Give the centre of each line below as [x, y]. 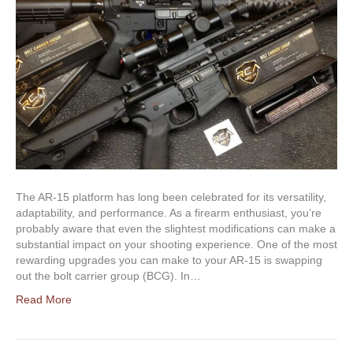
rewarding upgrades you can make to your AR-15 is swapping [169, 260]
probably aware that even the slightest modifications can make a [176, 228]
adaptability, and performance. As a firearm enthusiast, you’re [169, 212]
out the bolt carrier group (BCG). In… [108, 275]
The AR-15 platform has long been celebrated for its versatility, [171, 197]
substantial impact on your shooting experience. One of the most [176, 244]
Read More [44, 299]
